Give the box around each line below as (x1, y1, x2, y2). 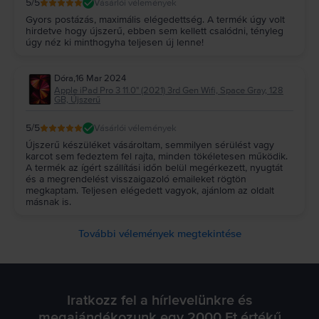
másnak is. (26, 196, 71, 209)
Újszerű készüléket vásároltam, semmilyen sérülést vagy (26, 139, 274, 152)
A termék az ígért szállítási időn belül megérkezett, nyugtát (26, 162, 283, 174)
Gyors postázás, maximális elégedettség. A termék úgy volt (26, 14, 285, 26)
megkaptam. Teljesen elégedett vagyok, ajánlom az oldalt (26, 184, 274, 197)
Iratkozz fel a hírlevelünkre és (67, 292, 252, 310)
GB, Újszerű (54, 94, 100, 106)
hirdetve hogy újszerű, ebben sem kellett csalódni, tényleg (26, 25, 283, 38)
